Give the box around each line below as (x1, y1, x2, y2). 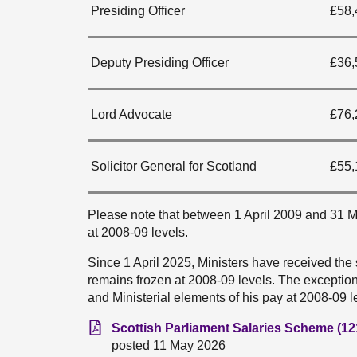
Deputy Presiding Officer (88, 56, 229, 69)
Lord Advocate (88, 108, 172, 121)
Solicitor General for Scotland (88, 159, 257, 173)
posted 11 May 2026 (112, 339, 226, 352)
